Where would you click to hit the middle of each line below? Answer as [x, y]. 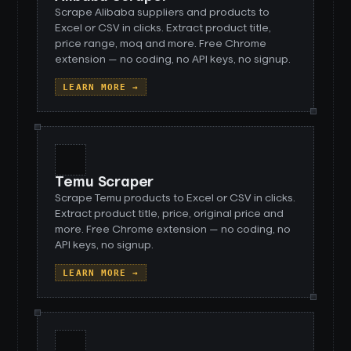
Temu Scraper [105, 183]
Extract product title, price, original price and [170, 214]
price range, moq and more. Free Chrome [161, 44]
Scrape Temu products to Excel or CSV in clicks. [175, 198]
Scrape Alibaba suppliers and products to [163, 13]
